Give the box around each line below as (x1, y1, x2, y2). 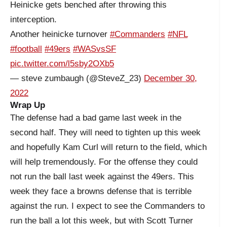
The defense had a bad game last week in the (10, 112, 181, 123)
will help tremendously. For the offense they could (10, 157, 198, 167)
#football (10, 44, 42, 54)
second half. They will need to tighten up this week (10, 127, 201, 137)
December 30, (144, 73, 197, 83)
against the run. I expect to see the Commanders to (10, 201, 205, 211)
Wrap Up (10, 100, 45, 110)
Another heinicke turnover (10, 29, 110, 39)
